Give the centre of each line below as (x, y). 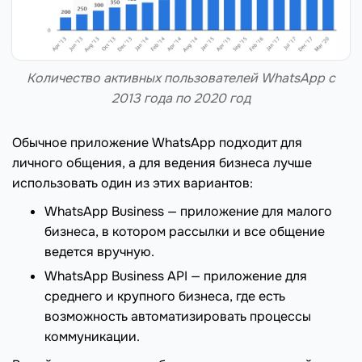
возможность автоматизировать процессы (178, 317)
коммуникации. (92, 337)
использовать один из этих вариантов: (133, 183)
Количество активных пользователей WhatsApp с (181, 78)
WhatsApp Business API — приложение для (176, 276)
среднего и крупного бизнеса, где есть (165, 297)
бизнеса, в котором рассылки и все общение (185, 232)
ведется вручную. (99, 252)
